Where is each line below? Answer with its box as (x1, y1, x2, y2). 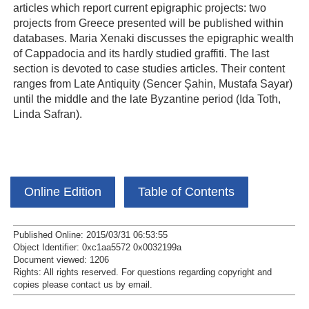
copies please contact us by (13, 280, 128, 290)
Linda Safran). (13, 108, 82, 121)
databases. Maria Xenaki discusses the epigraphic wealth (13, 32, 294, 45)
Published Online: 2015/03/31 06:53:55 (13, 230, 168, 241)
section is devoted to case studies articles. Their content (13, 62, 285, 75)
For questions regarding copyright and (121, 268, 272, 278)
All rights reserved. (43, 268, 119, 278)
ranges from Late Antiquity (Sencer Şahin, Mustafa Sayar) (13, 77, 292, 90)
